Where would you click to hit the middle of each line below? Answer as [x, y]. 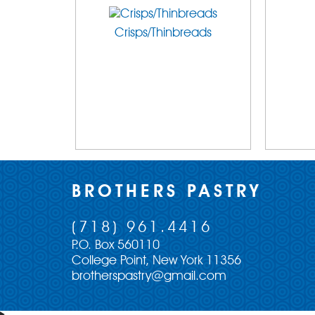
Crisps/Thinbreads [163, 33]
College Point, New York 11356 [156, 261]
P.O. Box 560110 [116, 245]
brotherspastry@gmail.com [149, 276]
